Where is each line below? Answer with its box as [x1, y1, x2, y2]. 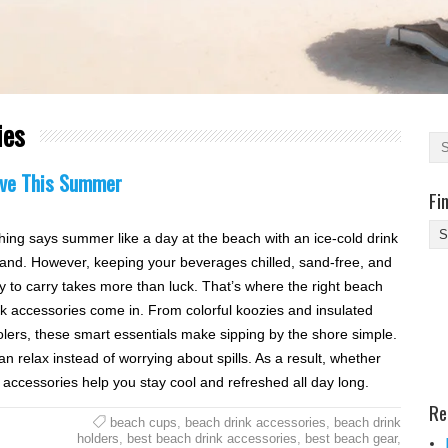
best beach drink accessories [126, 430, 297, 446]
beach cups [109, 414, 177, 430]
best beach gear [304, 430, 397, 446]
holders [76, 430, 119, 446]
